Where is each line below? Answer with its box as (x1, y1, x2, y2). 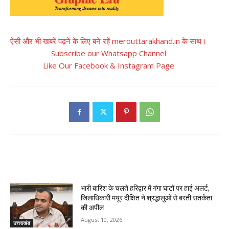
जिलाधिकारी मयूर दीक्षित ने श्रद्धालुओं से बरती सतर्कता (81, 194, 213, 202)
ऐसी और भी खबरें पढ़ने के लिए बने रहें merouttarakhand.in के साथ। (10, 36, 207, 47)
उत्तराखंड (13, 219, 30, 226)
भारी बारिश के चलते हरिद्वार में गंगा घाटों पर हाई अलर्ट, (81, 184, 210, 193)
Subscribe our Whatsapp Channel (51, 48, 166, 59)
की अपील (81, 203, 104, 212)
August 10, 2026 (81, 216, 123, 224)
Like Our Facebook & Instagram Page (42, 60, 174, 71)
